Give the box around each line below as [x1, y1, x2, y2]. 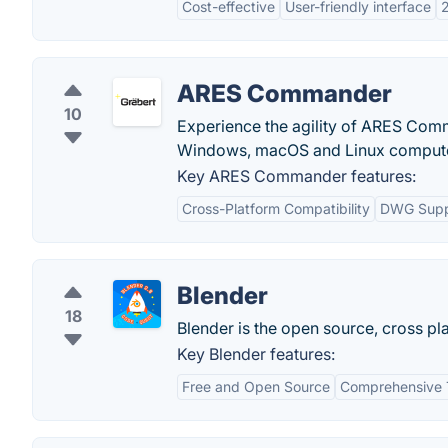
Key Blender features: [177, 344, 335, 364]
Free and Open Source [182, 378, 330, 395]
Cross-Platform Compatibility [182, 200, 370, 217]
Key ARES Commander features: [177, 166, 416, 186]
